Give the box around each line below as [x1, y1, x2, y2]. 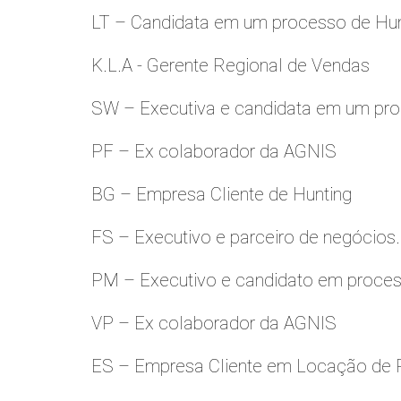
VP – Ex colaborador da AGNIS [91, 312, 337, 334]
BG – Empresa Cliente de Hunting [91, 183, 352, 205]
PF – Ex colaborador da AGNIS [91, 141, 337, 162]
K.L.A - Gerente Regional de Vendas [91, 55, 370, 76]
